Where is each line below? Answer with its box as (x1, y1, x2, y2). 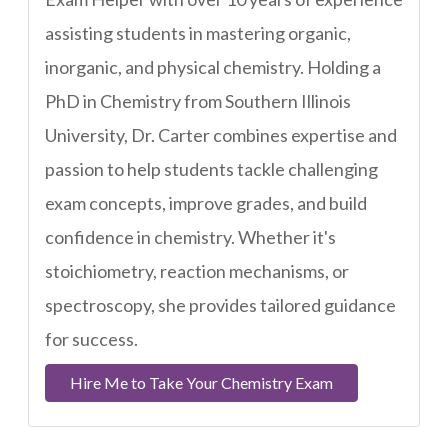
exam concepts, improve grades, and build (45, 192, 367, 214)
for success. (45, 328, 138, 350)
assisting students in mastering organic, (45, 22, 351, 44)
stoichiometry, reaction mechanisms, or (45, 260, 349, 282)
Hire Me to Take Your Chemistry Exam (70, 373, 333, 393)
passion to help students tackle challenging (45, 158, 378, 180)
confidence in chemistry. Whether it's (45, 226, 336, 248)
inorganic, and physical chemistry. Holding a (45, 56, 381, 78)
